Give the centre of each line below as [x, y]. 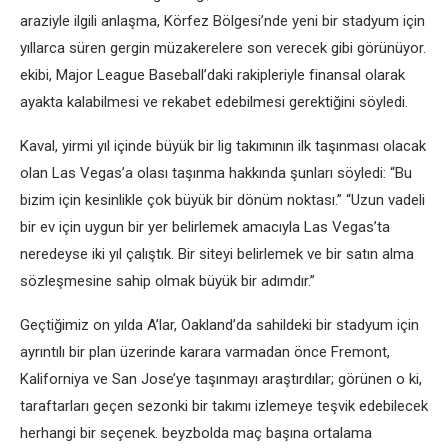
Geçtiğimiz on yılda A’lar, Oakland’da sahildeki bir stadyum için [219, 325]
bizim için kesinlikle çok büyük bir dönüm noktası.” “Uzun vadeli [222, 200]
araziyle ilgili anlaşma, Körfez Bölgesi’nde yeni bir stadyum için [222, 21]
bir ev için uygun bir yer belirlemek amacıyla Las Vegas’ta [205, 227]
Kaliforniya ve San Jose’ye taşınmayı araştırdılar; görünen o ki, [221, 379]
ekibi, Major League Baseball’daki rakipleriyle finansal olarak [212, 75]
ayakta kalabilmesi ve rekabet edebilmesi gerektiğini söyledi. [214, 102]
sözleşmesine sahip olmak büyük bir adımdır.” [167, 281]
